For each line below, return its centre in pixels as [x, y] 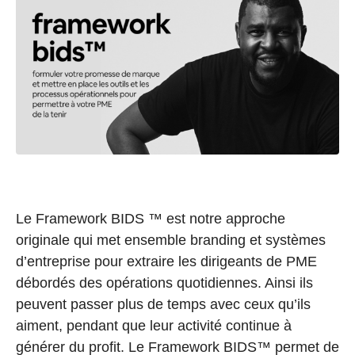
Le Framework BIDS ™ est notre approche [151, 219]
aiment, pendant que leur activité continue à [154, 326]
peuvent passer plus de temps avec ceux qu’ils [163, 305]
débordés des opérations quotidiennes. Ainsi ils [164, 283]
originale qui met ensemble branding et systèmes [171, 240]
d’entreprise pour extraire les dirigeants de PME [166, 262]
